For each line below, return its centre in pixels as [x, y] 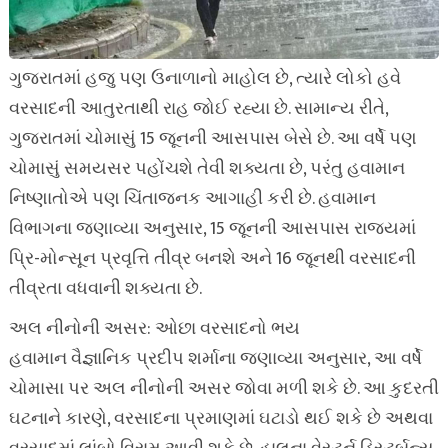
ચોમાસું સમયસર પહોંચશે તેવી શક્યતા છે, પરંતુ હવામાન [206, 169]
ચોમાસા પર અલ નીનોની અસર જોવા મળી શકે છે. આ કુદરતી [223, 389]
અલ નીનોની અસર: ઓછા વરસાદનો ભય [154, 329]
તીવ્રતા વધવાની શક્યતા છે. [105, 289]
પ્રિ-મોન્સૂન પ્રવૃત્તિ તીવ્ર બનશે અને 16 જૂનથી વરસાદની [212, 259]
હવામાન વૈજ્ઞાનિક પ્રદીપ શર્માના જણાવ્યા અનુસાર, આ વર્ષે [215, 359]
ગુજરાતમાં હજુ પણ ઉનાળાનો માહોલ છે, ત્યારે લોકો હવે [204, 79]
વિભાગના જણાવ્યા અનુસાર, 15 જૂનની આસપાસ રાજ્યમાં [212, 229]
